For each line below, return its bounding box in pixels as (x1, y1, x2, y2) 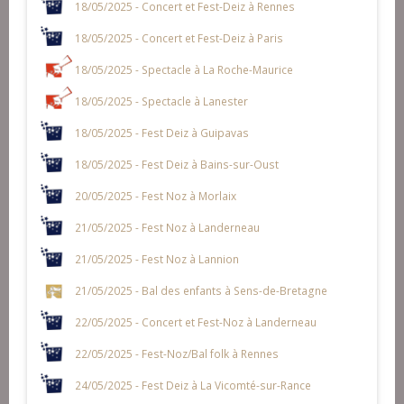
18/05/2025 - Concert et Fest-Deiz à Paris (74, 30, 283, 45)
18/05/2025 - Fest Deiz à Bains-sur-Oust (74, 156, 279, 171)
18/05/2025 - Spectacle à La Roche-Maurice (74, 61, 293, 77)
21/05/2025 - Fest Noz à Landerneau (74, 219, 260, 234)
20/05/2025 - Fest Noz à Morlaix (74, 188, 236, 203)
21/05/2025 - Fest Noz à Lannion (74, 251, 239, 266)
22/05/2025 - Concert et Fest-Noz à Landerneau (74, 314, 317, 329)
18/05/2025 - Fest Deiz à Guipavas (74, 124, 249, 140)
